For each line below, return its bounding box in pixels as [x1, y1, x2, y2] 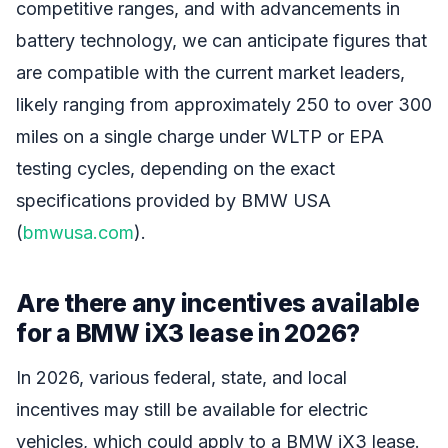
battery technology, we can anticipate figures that [16, 29, 427, 51]
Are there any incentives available [16, 287, 420, 318]
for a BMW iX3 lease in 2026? [16, 317, 361, 348]
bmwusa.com [23, 221, 134, 243]
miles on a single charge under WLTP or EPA [16, 125, 384, 147]
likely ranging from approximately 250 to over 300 [16, 93, 432, 115]
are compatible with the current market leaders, [16, 61, 405, 83]
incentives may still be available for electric [16, 399, 368, 421]
